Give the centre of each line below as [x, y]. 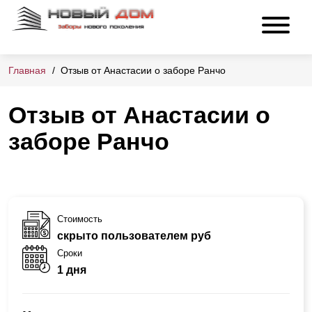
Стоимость [80, 219]
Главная [27, 71]
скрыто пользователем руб [134, 235]
